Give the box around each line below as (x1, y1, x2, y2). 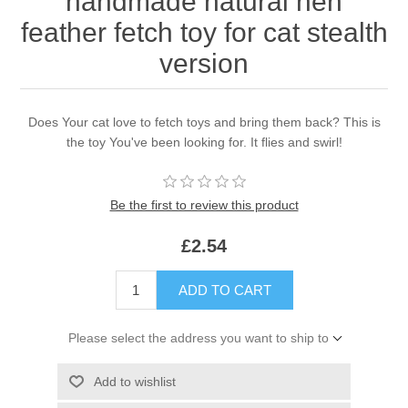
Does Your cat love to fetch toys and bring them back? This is (27, 115, 381, 130)
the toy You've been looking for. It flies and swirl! (66, 135, 342, 150)
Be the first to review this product (109, 198, 299, 213)
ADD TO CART (178, 282, 271, 299)
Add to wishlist (93, 374, 176, 390)
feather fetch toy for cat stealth (20, 17, 388, 48)
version (159, 48, 249, 79)
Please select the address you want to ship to (67, 331, 329, 346)
